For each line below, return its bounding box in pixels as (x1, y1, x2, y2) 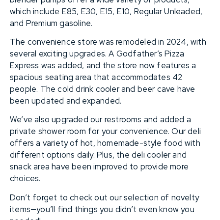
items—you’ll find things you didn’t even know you (10, 203, 194, 215)
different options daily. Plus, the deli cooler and (10, 149, 187, 161)
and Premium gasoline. (10, 17, 93, 28)
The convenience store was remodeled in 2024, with (10, 36, 206, 47)
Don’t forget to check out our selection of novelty (10, 192, 199, 203)
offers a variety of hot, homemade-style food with (10, 137, 200, 149)
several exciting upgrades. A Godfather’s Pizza (10, 48, 185, 59)
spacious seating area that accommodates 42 (10, 71, 183, 82)
